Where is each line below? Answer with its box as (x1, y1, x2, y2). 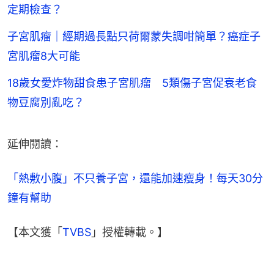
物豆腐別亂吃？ (7, 96, 84, 109)
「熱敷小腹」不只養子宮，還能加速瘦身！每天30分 (7, 172, 263, 185)
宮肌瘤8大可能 (7, 50, 80, 63)
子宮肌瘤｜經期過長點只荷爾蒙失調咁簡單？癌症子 (7, 30, 261, 43)
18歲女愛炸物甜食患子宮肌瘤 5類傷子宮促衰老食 (7, 76, 257, 90)
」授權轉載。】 (91, 226, 168, 239)
